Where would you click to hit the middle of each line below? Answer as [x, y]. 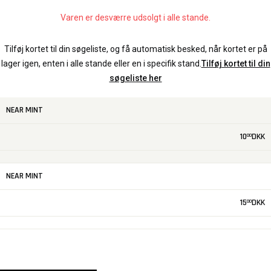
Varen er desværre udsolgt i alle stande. [135, 18]
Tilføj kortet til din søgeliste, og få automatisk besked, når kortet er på [135, 49]
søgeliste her [135, 78]
